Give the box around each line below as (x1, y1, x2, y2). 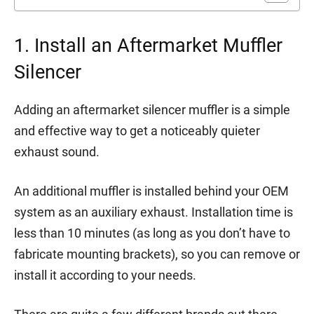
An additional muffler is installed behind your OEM (14, 183, 289, 198)
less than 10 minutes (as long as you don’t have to (14, 225, 290, 240)
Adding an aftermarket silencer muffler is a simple (14, 102, 290, 117)
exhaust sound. (14, 144, 100, 159)
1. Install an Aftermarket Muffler (14, 34, 282, 57)
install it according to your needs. (14, 267, 196, 282)
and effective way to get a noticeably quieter (14, 123, 260, 138)
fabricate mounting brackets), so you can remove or (14, 246, 300, 261)
